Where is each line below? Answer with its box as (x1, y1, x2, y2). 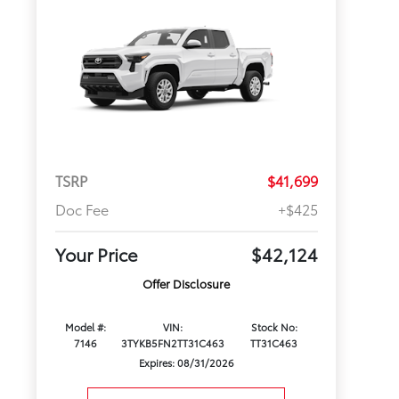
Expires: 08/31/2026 (138, 355, 234, 370)
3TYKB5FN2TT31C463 (121, 336, 225, 351)
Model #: (64, 320, 106, 335)
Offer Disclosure (142, 275, 231, 292)
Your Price (54, 241, 138, 267)
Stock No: (250, 320, 297, 335)
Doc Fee (54, 199, 109, 220)
